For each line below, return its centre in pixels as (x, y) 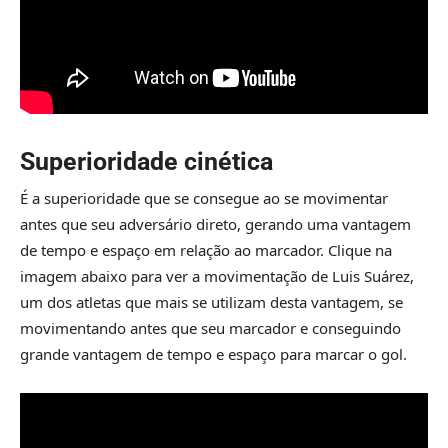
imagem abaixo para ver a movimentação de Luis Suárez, (217, 275)
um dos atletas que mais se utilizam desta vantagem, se (211, 301)
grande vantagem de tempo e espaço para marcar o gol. (213, 353)
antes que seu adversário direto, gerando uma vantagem (215, 223)
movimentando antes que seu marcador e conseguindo (210, 327)
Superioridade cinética (146, 161)
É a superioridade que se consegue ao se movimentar (204, 197)
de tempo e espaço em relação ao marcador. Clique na (206, 249)
